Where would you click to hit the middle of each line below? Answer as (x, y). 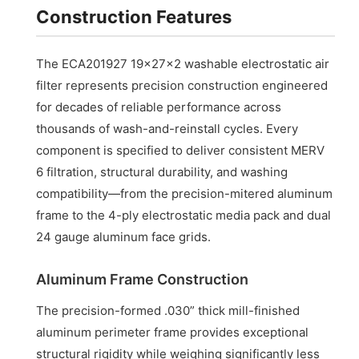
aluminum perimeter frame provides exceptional (173, 333)
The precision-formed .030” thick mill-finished (168, 311)
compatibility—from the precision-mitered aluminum (185, 194)
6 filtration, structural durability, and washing (162, 172)
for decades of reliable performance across (159, 107)
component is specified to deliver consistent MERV (181, 151)
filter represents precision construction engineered (182, 86)
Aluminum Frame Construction (143, 280)
